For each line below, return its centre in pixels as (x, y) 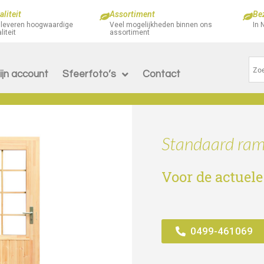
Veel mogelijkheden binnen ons (161, 25)
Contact (161, 75)
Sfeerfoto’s (89, 75)
